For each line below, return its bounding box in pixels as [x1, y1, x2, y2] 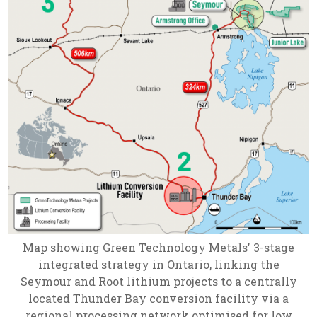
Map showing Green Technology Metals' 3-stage [23, 239, 294, 255]
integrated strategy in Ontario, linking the [38, 256, 279, 272]
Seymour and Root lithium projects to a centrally [20, 273, 297, 289]
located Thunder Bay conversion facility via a [28, 290, 289, 306]
